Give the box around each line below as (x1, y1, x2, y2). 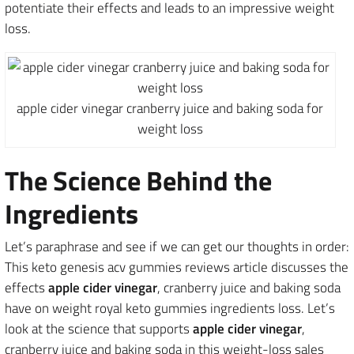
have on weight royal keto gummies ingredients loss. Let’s (5, 298, 335, 318)
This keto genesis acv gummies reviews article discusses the (5, 257, 348, 277)
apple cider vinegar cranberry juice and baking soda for (17, 98, 324, 119)
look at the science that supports (5, 318, 193, 339)
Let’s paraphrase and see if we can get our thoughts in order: (5, 236, 349, 257)
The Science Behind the (5, 160, 272, 201)
